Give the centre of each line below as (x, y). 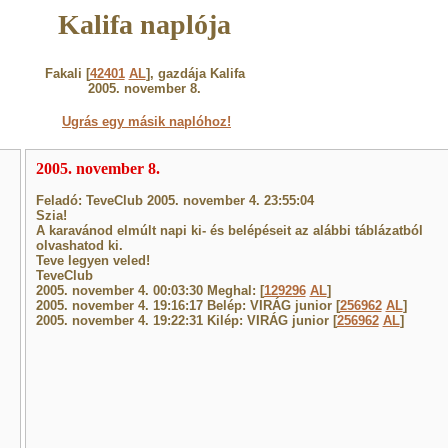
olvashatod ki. (79, 245)
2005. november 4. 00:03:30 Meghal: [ (149, 290)
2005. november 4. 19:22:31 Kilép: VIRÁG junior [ (186, 320)
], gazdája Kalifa (195, 73)
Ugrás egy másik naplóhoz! (146, 121)
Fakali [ (67, 73)
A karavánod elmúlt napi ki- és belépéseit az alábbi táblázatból (229, 230)
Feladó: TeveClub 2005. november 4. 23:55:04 (174, 200)
